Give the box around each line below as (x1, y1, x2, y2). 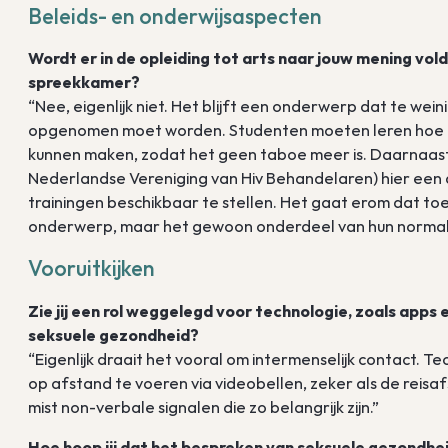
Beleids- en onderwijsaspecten (28, 2, 323, 30)
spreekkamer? (28, 72, 141, 93)
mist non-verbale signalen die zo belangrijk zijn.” (28, 396, 380, 417)
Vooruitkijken (28, 255, 156, 283)
